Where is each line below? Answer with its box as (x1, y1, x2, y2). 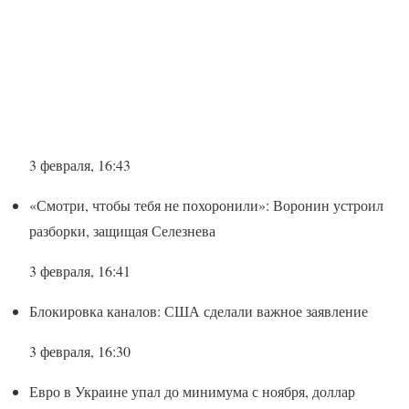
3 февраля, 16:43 (29, 154, 131, 174)
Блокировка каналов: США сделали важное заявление (29, 300, 368, 320)
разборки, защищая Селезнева (29, 220, 215, 240)
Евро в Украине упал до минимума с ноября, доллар (29, 381, 355, 401)
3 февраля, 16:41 (29, 260, 131, 280)
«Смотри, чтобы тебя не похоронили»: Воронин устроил (29, 194, 383, 215)
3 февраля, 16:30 (29, 341, 131, 361)
